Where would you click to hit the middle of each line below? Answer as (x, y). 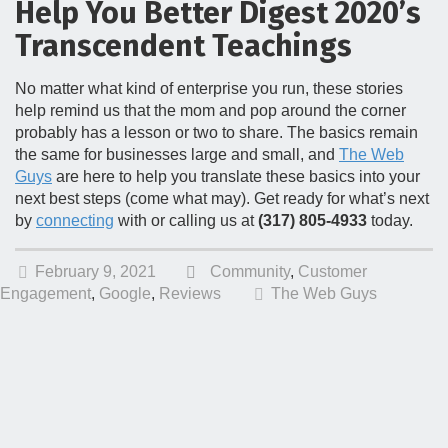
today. (390, 221)
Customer (332, 272)
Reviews (190, 294)
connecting (75, 221)
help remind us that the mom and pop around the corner (210, 111)
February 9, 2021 (95, 272)
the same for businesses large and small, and (177, 155)
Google (125, 294)
